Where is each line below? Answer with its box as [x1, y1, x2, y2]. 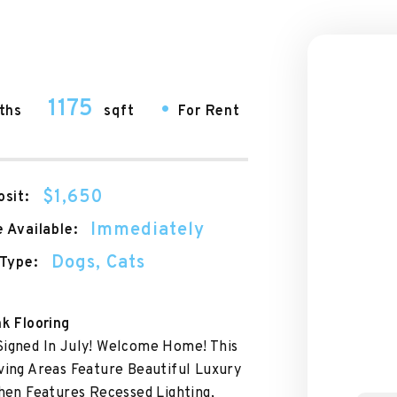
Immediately [90, 219, 206, 242]
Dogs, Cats [51, 252, 145, 275]
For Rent [178, 103, 240, 121]
